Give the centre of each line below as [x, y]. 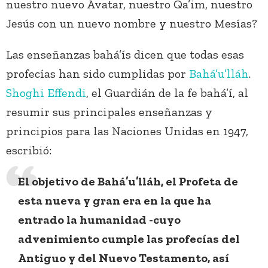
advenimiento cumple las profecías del [129, 239]
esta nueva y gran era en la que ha [115, 201]
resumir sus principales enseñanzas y [109, 112]
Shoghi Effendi [46, 93]
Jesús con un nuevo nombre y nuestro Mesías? [132, 24]
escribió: [29, 150]
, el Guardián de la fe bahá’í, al [167, 93]
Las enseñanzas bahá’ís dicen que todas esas [125, 55]
